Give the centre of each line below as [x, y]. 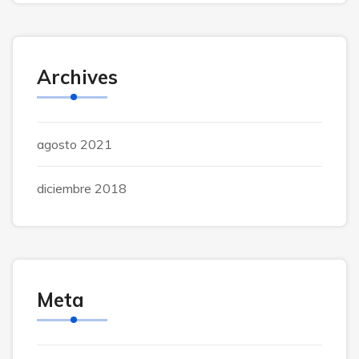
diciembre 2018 [82, 188]
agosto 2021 [75, 144]
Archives [77, 77]
